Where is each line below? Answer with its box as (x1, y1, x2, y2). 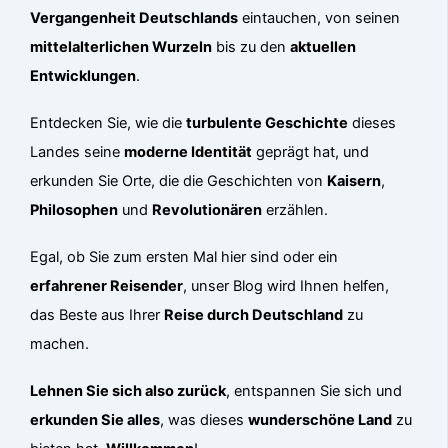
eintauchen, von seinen (238, 8, 401, 27)
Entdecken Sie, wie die (30, 113, 187, 132)
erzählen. (262, 200, 329, 219)
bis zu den (212, 37, 291, 56)
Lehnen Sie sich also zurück (30, 382, 227, 401)
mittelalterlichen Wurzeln (30, 37, 213, 56)
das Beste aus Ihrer (30, 306, 165, 325)
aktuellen (290, 37, 357, 56)
